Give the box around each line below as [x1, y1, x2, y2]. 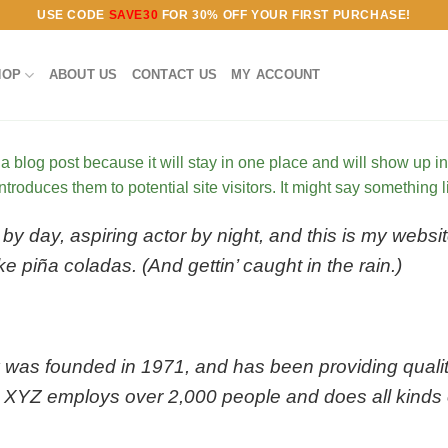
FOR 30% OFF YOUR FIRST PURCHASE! [158, 7, 411, 22]
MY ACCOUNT [231, 67, 321, 82]
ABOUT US [48, 67, 118, 82]
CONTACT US [131, 67, 218, 82]
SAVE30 [108, 7, 159, 22]
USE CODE [37, 7, 109, 22]
